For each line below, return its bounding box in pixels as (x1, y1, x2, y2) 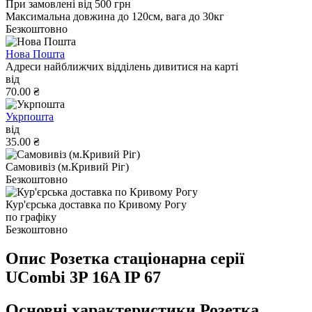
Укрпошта (6, 110, 54, 123)
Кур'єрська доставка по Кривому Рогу (6, 198, 187, 210)
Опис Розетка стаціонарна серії (6, 249, 244, 268)
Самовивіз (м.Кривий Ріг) (6, 160, 129, 173)
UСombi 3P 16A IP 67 (6, 268, 161, 287)
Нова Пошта (6, 47, 65, 60)
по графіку (6, 210, 56, 223)
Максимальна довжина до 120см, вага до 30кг (6, 10, 224, 22)
